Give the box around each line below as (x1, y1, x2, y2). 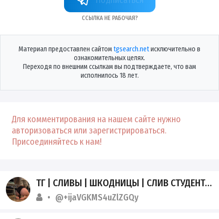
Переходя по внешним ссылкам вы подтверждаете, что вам (23, 63, 196, 71)
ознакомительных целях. (74, 54, 145, 63)
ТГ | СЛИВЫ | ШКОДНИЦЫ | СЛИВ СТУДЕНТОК (36, 177, 205, 189)
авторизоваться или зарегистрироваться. (12, 125, 166, 136)
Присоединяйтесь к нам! (12, 136, 102, 148)
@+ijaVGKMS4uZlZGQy (55, 192, 139, 203)
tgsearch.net (113, 45, 149, 54)
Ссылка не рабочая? (81, 12, 138, 23)
